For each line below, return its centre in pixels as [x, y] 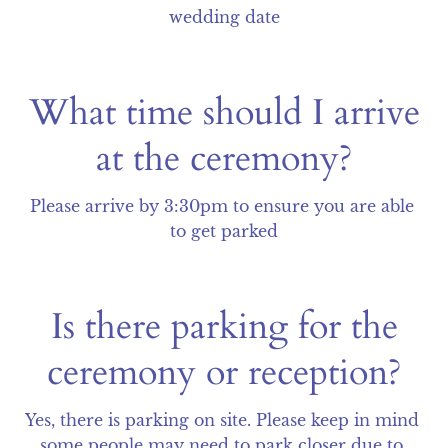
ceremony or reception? [224, 372]
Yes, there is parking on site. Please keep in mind [221, 420]
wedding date [224, 17]
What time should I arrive [224, 112]
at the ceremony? [224, 158]
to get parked [224, 231]
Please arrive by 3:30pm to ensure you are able [221, 206]
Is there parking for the [224, 326]
